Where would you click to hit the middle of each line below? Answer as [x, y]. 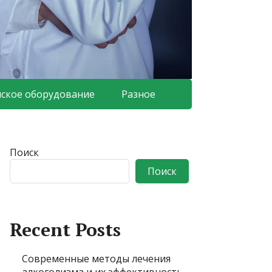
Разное [138, 94]
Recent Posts [65, 230]
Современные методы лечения [96, 259]
